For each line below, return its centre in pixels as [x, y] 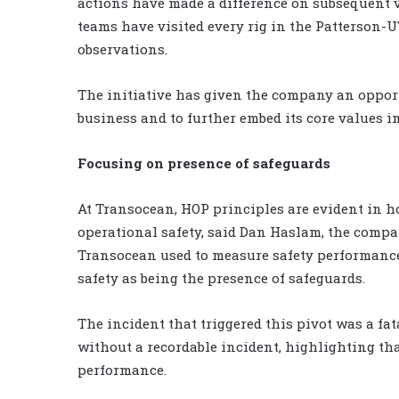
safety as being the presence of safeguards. [221, 278]
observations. [122, 49]
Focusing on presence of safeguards [204, 163]
